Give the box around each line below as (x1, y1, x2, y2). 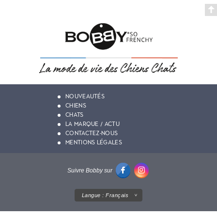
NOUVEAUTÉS (65, 93, 105, 100)
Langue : (81, 192, 106, 199)
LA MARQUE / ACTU (65, 121, 120, 128)
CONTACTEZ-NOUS (65, 130, 118, 137)
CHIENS (65, 102, 86, 109)
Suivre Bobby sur (67, 167, 112, 174)
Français (106, 192, 129, 199)
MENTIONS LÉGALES (65, 139, 122, 146)
